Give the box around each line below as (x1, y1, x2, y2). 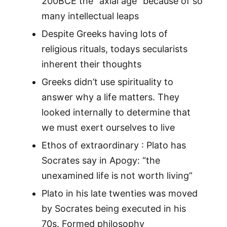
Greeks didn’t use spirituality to (41, 77, 173, 88)
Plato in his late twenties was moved (41, 188, 198, 199)
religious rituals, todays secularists (41, 44, 187, 55)
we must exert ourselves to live (41, 122, 175, 133)
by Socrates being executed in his (41, 203, 186, 214)
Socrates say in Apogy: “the (41, 155, 160, 166)
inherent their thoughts (41, 59, 141, 70)
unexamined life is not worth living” (41, 170, 193, 181)
